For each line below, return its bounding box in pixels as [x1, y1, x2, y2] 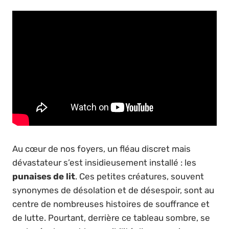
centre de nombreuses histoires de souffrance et [12, 198, 210, 209]
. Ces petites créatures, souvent [75, 171, 204, 181]
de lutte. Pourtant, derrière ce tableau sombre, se [12, 212, 210, 223]
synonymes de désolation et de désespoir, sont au [12, 185, 214, 195]
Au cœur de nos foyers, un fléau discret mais [12, 143, 191, 154]
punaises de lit [12, 171, 75, 181]
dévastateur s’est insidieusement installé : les [12, 157, 196, 168]
